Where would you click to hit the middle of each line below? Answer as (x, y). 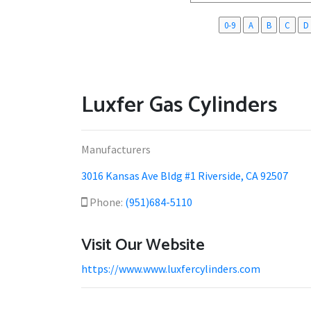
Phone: (106, 202)
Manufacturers (116, 149)
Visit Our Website (143, 245)
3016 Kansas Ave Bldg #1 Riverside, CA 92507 (185, 176)
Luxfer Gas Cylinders (179, 106)
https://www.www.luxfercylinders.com (171, 269)
